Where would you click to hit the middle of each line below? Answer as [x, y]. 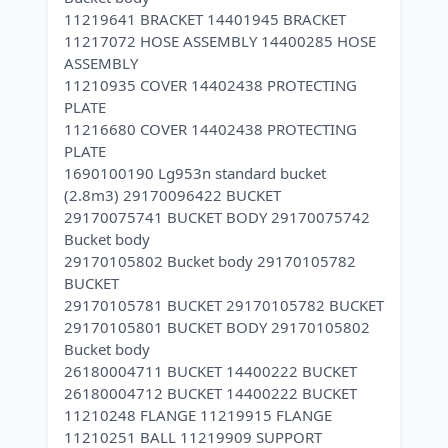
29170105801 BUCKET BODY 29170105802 [217, 327]
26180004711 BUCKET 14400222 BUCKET [210, 371]
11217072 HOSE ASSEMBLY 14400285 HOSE [220, 41]
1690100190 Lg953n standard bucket [195, 173]
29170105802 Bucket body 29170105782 [210, 261]
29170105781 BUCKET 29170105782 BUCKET [224, 305]
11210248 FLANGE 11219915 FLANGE [198, 415]
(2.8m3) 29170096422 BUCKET [172, 195]
